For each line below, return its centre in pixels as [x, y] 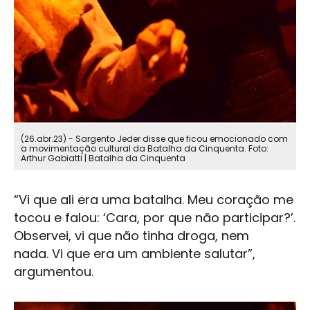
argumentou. [55, 272]
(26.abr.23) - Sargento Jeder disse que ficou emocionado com [154, 139]
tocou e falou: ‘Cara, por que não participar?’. [155, 218]
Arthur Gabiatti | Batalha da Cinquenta [103, 158]
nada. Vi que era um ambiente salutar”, [135, 254]
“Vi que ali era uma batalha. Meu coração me [154, 200]
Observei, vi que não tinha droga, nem [131, 236]
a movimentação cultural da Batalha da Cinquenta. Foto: [145, 149]
